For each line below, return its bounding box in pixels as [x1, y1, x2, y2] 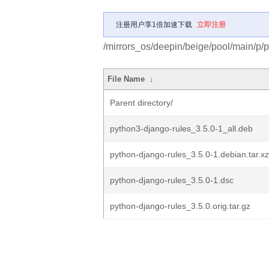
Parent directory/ [110, 98, 173, 107]
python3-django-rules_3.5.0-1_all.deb [110, 124, 253, 133]
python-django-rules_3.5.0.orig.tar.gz [110, 201, 250, 211]
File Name [107, 74, 145, 83]
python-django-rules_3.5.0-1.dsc [110, 175, 234, 185]
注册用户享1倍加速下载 [116, 20, 192, 29]
